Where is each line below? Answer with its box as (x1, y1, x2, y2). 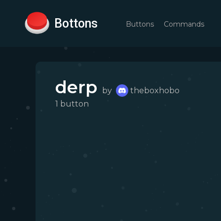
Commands (164, 20, 204, 29)
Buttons (126, 20, 154, 29)
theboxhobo (130, 86, 180, 95)
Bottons (54, 16, 98, 31)
